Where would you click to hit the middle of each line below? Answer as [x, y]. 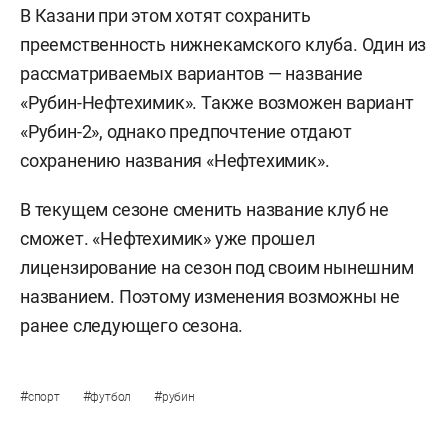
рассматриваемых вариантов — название [191, 73]
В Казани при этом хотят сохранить [165, 15]
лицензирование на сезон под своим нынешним [217, 267]
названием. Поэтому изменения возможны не [210, 296]
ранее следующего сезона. [132, 325]
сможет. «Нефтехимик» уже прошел [167, 238]
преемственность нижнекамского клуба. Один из [223, 44]
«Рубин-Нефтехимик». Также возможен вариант [217, 102]
